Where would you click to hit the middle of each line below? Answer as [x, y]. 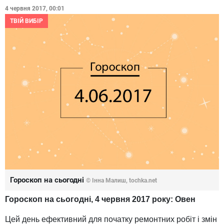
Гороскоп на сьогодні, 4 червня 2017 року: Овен [100, 199]
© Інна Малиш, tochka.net [121, 181]
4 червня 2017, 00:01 [35, 8]
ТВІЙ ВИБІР [26, 21]
